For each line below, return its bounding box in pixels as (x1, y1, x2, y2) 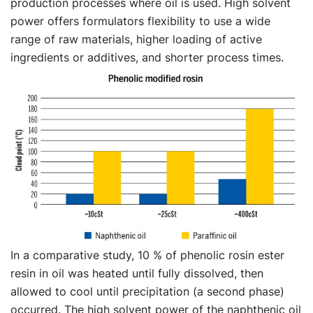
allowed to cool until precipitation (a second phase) (10, 284, 284, 299)
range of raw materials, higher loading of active (10, 31, 262, 46)
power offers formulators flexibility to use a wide (10, 13, 270, 28)
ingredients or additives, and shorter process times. (10, 50, 284, 64)
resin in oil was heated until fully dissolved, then (10, 266, 263, 281)
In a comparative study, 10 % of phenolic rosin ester (10, 248, 284, 263)
